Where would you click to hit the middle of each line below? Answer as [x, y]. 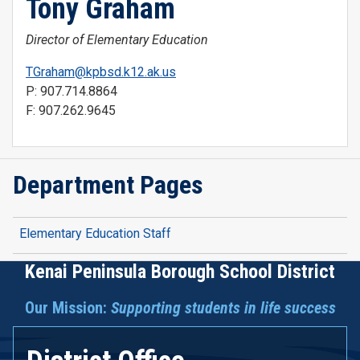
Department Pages [108, 185]
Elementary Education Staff [95, 234]
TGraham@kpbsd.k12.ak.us [101, 72]
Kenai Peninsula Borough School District [180, 272]
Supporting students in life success [223, 308]
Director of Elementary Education [117, 40]
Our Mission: [67, 308]
